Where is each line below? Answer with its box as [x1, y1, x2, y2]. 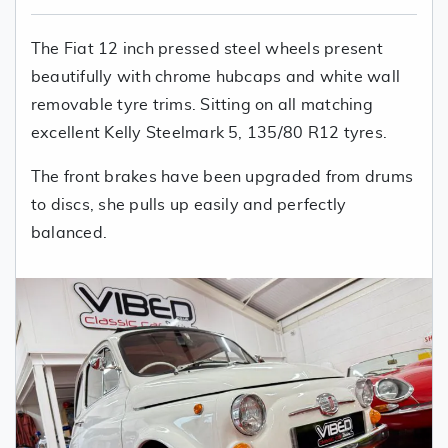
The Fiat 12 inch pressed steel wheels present [31, 40, 383, 57]
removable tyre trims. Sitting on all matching [31, 96, 373, 113]
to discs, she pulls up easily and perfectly [31, 196, 347, 213]
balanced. [31, 224, 108, 241]
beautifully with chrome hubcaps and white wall [31, 68, 401, 85]
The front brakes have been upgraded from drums [31, 168, 414, 185]
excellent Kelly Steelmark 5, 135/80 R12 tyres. [31, 124, 388, 141]
